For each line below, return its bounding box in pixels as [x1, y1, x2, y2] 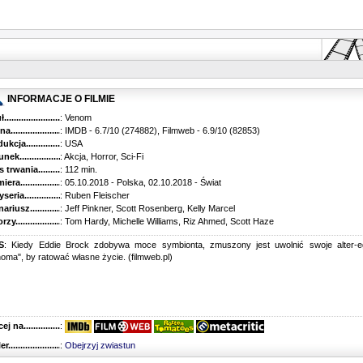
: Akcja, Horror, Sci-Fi [60, 152, 143, 162]
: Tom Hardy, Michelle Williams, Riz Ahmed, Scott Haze [60, 216, 274, 227]
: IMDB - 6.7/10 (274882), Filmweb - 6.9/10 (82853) [60, 126, 260, 136]
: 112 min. [60, 164, 97, 175]
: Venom [60, 113, 92, 123]
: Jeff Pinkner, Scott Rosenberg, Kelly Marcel [60, 203, 235, 214]
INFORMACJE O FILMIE [5, 93, 115, 105]
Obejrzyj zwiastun [65, 340, 135, 351]
